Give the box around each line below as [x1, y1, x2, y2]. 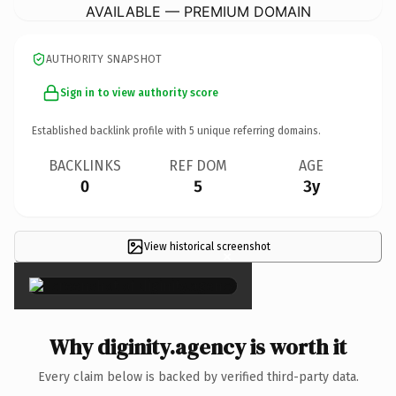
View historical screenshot [143, 240, 270, 253]
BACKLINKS [49, 156, 121, 174]
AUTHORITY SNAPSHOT [46, 52, 163, 65]
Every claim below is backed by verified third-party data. [37, 369, 359, 385]
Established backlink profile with [32, 124, 189, 137]
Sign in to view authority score [60, 86, 218, 99]
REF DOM [169, 156, 227, 174]
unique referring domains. [194, 124, 321, 137]
